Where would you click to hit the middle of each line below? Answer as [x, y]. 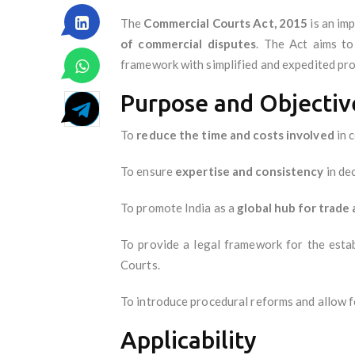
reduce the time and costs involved [235, 134]
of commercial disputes [189, 43]
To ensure [148, 171]
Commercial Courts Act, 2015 [226, 23]
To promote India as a [179, 207]
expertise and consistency [250, 171]
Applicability [189, 340]
